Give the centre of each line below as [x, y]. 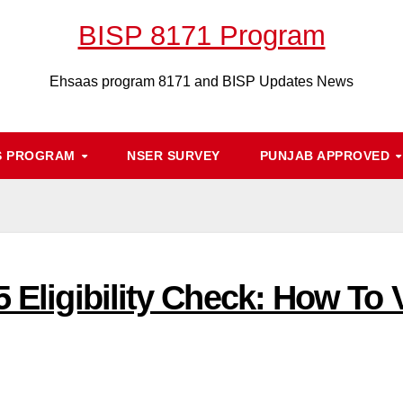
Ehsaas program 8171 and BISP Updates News [201, 81]
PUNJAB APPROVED [327, 156]
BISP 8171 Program [201, 36]
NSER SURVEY [174, 156]
